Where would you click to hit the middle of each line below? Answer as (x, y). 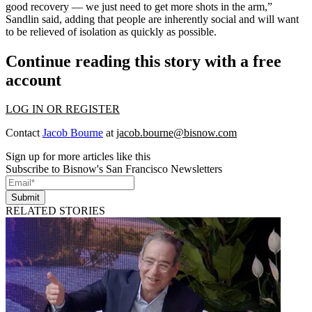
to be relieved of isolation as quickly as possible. (111, 31)
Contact (24, 133)
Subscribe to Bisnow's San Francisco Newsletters (114, 169)
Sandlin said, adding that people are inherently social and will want (152, 19)
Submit (25, 198)
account (33, 80)
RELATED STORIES (55, 211)
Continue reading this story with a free (143, 61)
